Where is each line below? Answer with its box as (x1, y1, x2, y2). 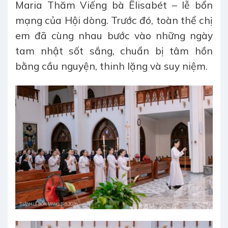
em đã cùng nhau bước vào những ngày (15, 30, 213, 42)
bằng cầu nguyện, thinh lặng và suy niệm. (15, 60, 208, 73)
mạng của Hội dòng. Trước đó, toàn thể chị (15, 14, 213, 27)
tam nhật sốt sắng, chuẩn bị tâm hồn (15, 45, 213, 58)
